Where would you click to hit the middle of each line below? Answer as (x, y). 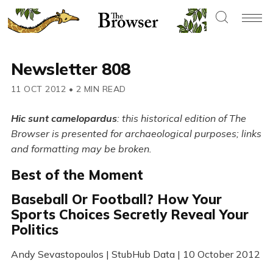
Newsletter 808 (70, 69)
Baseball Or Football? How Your (116, 200)
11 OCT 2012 (38, 89)
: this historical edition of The (181, 119)
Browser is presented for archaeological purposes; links (136, 134)
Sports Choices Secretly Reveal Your (129, 215)
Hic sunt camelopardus (64, 119)
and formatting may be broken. (81, 149)
